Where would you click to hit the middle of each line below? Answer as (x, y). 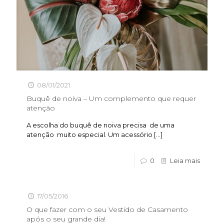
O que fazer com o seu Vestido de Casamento (107, 209)
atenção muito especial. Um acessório (89, 134)
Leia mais (185, 160)
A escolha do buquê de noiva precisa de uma (100, 125)
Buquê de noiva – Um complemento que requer (111, 98)
